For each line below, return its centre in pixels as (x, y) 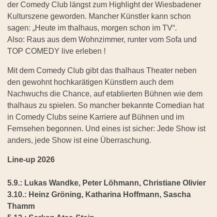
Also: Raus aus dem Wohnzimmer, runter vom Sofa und (102, 40)
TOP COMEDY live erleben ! (56, 51)
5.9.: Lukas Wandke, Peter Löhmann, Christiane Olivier (107, 183)
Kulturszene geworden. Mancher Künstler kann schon (99, 16)
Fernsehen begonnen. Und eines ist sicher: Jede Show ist (106, 129)
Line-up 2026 (31, 160)
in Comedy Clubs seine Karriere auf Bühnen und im (96, 117)
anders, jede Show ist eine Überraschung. (79, 140)
